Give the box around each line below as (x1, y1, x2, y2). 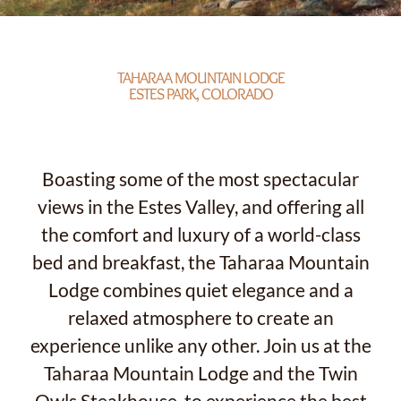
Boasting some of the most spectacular (42, 167, 359, 192)
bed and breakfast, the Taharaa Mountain (31, 251, 370, 275)
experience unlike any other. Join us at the (30, 334, 371, 358)
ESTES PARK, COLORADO (128, 84, 273, 105)
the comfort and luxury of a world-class (40, 223, 361, 247)
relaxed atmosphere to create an (67, 306, 334, 330)
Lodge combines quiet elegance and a (47, 278, 354, 303)
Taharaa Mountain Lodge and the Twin (43, 362, 358, 386)
